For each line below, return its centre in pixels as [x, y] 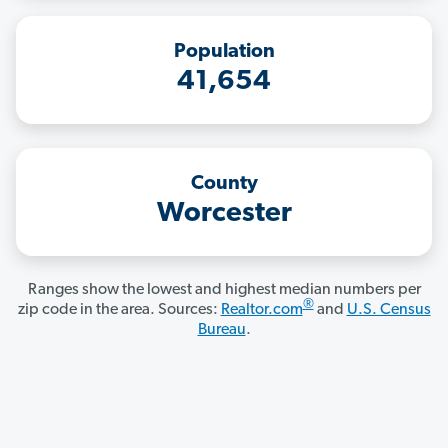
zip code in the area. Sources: [119, 310]
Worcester [224, 214]
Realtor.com [261, 310]
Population [224, 52]
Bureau [221, 330]
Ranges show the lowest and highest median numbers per [224, 290]
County [224, 184]
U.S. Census [388, 310]
